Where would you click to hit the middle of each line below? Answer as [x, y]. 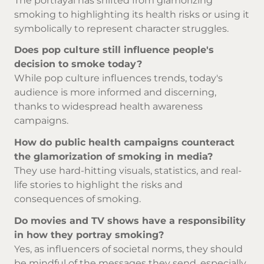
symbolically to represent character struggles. [121, 28]
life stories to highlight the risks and [98, 185]
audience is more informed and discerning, [115, 93]
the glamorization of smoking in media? [113, 157]
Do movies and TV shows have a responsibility [130, 221]
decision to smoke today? [78, 64]
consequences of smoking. [77, 199]
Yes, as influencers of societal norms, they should [128, 249]
